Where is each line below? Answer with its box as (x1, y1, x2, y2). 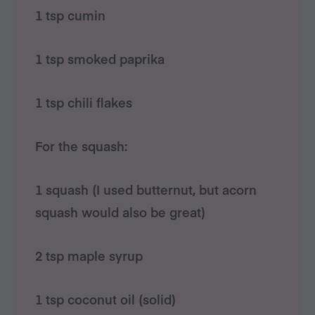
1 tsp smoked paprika (35, 50, 165, 67)
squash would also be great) (35, 203, 205, 221)
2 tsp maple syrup (35, 247, 143, 264)
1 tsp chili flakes (35, 94, 132, 111)
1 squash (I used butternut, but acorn (35, 181, 257, 198)
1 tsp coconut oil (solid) (35, 290, 176, 308)
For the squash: (35, 137, 127, 155)
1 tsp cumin (35, 6, 105, 24)
